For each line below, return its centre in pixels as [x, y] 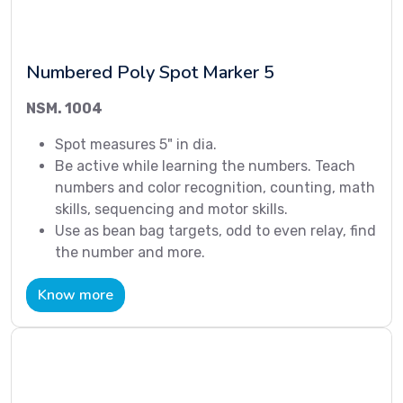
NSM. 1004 [64, 109]
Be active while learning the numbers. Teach [205, 166]
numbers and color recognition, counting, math [215, 188]
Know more [76, 296]
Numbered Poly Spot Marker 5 [150, 73]
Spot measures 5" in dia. [136, 145]
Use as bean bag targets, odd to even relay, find [215, 231]
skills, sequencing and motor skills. [171, 210]
